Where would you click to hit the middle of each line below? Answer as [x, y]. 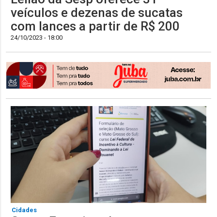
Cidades [24, 210]
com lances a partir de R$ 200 [95, 26]
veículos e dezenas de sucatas [97, 13]
